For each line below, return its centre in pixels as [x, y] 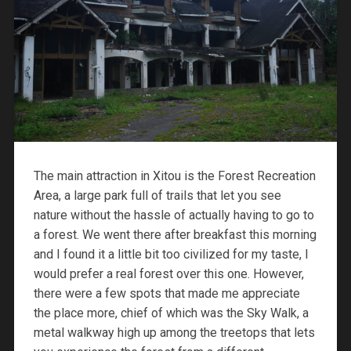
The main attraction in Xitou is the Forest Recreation [174, 176]
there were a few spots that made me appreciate [166, 294]
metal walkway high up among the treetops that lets [174, 333]
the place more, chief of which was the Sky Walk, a [171, 313]
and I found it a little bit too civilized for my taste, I [171, 255]
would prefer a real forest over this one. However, [168, 274]
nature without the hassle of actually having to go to [174, 215]
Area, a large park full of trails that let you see [157, 196]
